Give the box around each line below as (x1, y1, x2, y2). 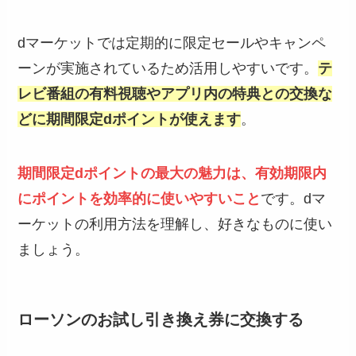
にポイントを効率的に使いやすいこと (17, 190, 261, 207)
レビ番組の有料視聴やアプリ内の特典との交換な (17, 85, 333, 102)
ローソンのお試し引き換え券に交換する (17, 310, 304, 328)
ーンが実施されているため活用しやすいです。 (17, 60, 319, 76)
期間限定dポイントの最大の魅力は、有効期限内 (17, 164, 327, 181)
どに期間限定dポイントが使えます (17, 110, 242, 127)
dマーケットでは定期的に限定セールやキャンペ (17, 34, 327, 51)
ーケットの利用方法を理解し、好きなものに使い (17, 215, 333, 232)
